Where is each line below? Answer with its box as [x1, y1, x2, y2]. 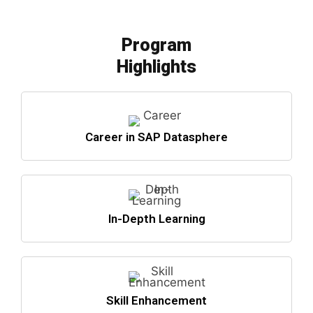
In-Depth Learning [108, 211, 205, 226]
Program [122, 34, 191, 55]
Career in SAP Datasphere [85, 129, 228, 144]
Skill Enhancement [106, 293, 207, 307]
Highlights [117, 56, 196, 77]
